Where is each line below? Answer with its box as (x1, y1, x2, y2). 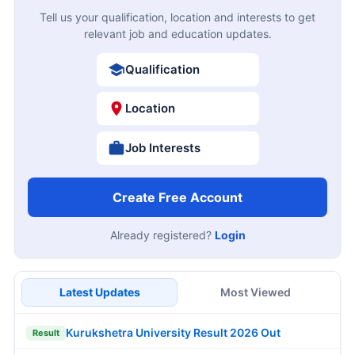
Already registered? (109, 227, 215, 242)
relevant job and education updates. (83, 26, 272, 40)
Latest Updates (59, 284, 140, 299)
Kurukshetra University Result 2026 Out (66, 326, 281, 340)
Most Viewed (220, 284, 291, 299)
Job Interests (124, 139, 200, 155)
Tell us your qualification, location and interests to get (40, 10, 315, 24)
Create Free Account (113, 189, 242, 205)
